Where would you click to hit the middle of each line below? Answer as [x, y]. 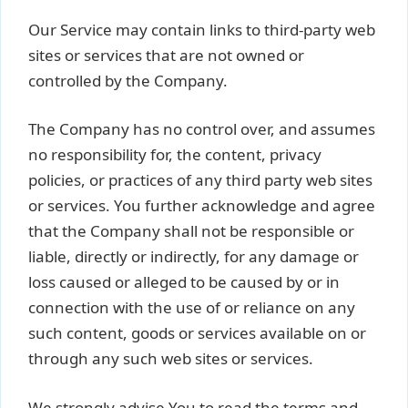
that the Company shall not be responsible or [191, 231]
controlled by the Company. [128, 80]
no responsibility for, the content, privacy [175, 154]
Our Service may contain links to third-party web [202, 29]
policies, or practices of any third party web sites [200, 180]
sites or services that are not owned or [166, 55]
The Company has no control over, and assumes [202, 129]
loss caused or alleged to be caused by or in [184, 282]
